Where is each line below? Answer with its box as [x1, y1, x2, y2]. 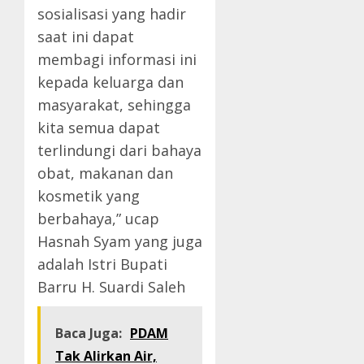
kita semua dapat [37, 118, 160, 138]
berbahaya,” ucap [37, 209, 159, 229]
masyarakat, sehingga [37, 95, 191, 115]
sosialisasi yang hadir [37, 4, 186, 24]
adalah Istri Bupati [37, 254, 167, 275]
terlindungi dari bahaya [37, 141, 201, 161]
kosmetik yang [37, 186, 140, 206]
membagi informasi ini [37, 50, 197, 70]
